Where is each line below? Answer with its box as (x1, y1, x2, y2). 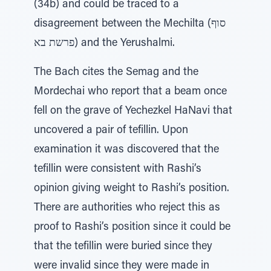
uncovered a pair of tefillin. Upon (34, 125, 188, 136)
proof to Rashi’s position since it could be (34, 222, 230, 233)
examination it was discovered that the (34, 145, 219, 155)
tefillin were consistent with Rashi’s (34, 164, 201, 175)
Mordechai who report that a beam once (34, 87, 227, 97)
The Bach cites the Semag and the (34, 67, 198, 78)
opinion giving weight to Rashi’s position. (34, 183, 229, 194)
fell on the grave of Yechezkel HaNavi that (34, 106, 232, 117)
